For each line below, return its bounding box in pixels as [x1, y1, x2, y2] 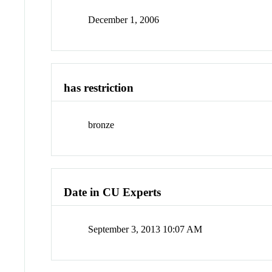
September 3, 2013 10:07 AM [88, 224, 203, 235]
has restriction [64, 81, 134, 95]
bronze [88, 119, 115, 130]
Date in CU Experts [64, 186, 161, 199]
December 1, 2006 [88, 15, 160, 25]
